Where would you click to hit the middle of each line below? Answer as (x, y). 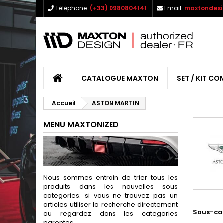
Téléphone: (72, 8)
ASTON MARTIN (115, 103)
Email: (173, 8)
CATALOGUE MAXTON (120, 78)
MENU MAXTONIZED (81, 125)
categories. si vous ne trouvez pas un (111, 195)
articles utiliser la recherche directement (111, 204)
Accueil (64, 103)
